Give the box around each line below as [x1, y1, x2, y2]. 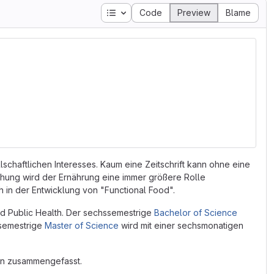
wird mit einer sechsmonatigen [119, 220, 243, 231]
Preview [177, 7, 210, 18]
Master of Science [45, 220, 119, 231]
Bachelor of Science [154, 207, 237, 218]
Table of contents [116, 7, 188, 17]
